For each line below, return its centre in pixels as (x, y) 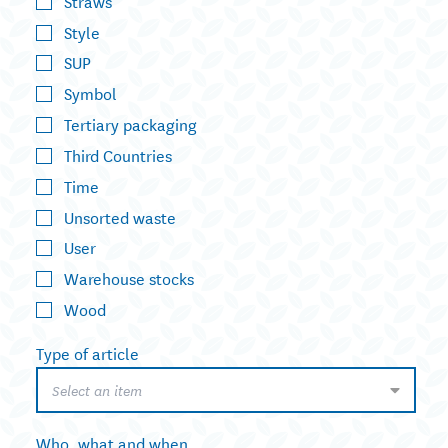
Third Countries (118, 154)
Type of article (87, 353)
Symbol (90, 93)
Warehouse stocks (129, 278)
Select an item (97, 390)
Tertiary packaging (130, 124)
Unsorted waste (120, 216)
